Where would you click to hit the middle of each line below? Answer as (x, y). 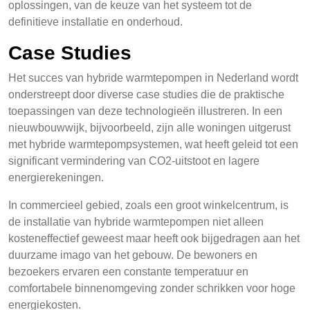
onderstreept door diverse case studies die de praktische (146, 94)
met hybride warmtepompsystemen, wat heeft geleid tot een (153, 144)
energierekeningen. (56, 177)
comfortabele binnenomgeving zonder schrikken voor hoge (152, 288)
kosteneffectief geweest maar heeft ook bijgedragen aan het (154, 238)
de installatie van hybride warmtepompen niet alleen (136, 222)
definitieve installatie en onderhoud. (95, 22)
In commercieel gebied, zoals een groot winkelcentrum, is (148, 205)
